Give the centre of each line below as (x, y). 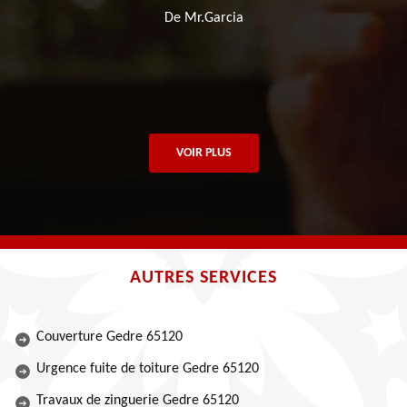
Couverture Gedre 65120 (109, 337)
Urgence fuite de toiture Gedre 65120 (148, 369)
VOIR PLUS (203, 153)
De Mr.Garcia (203, 18)
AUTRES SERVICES (203, 278)
